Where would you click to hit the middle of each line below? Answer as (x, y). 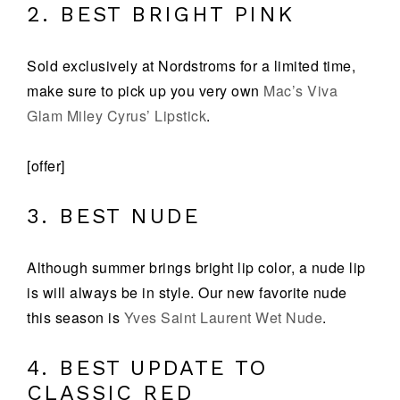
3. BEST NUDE (114, 216)
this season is (75, 317)
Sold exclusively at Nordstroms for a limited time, (191, 66)
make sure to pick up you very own (145, 91)
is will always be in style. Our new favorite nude (187, 292)
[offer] (46, 166)
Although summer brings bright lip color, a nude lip (196, 267)
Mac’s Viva (300, 91)
